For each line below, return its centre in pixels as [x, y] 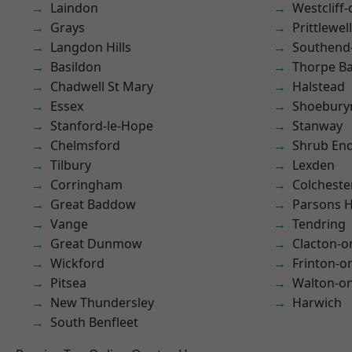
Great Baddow [93, 204]
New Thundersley [102, 302]
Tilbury [71, 165]
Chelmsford [85, 145]
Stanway [317, 126]
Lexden [313, 165]
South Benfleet [94, 322]
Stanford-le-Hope [102, 126]
